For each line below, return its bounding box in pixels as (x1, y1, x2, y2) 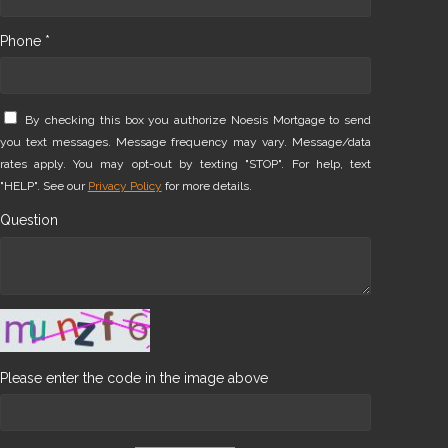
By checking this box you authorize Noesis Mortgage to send (25, 112, 371, 127)
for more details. (161, 178, 252, 193)
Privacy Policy (87, 178, 162, 193)
